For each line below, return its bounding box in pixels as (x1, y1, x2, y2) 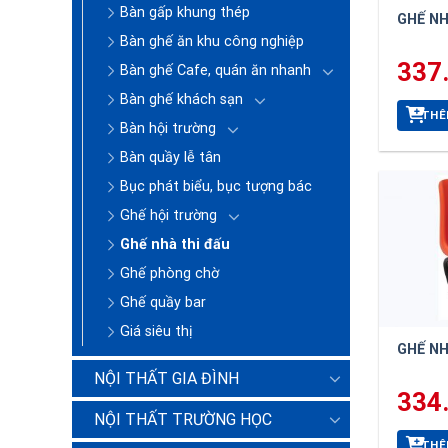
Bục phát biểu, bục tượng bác (120, 177, 312, 195)
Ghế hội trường (120, 206, 217, 224)
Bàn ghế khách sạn (120, 90, 243, 108)
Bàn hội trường (120, 119, 216, 137)
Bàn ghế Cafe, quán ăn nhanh (120, 61, 311, 79)
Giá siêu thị (120, 322, 193, 340)
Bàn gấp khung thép (120, 3, 250, 21)
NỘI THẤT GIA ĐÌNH (94, 368, 239, 388)
